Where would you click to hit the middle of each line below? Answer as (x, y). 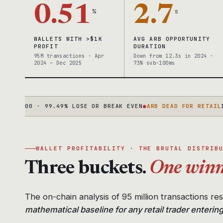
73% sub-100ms (154, 62)
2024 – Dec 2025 (58, 62)
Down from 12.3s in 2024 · (173, 56)
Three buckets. (87, 168)
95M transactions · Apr (69, 56)
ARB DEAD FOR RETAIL (165, 106)
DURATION (150, 46)
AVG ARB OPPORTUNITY (172, 39)
